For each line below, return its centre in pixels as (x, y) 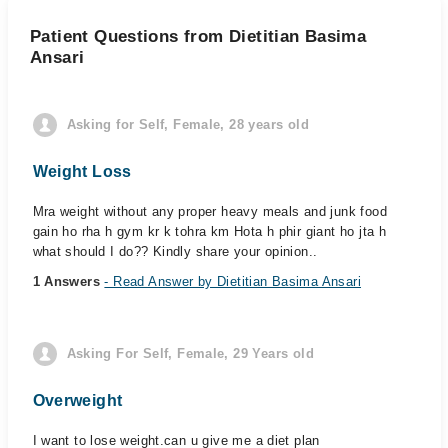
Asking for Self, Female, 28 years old (187, 124)
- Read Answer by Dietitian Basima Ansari (233, 281)
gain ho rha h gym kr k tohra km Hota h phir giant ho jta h (209, 231)
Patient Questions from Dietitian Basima (198, 36)
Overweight (77, 400)
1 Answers (68, 281)
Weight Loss (82, 171)
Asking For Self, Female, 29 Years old (190, 353)
